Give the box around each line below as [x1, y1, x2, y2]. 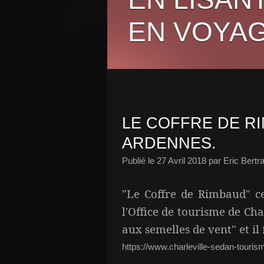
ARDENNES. [122, 134, 216, 152]
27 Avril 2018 [157, 156, 206, 166]
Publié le [122, 156, 157, 166]
